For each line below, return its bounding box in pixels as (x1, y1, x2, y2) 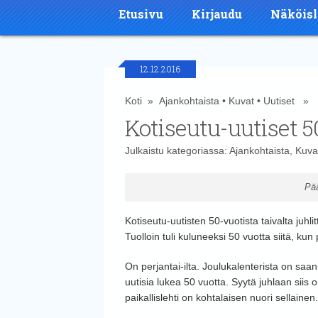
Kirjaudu (192, 6, 242, 21)
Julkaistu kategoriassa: (124, 144, 229, 156)
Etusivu (119, 6, 163, 21)
